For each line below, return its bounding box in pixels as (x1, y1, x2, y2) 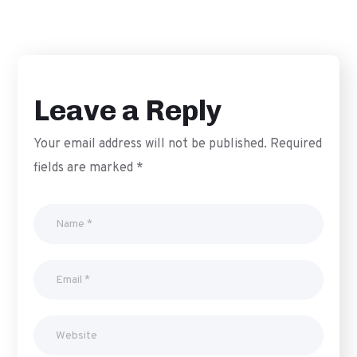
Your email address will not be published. (33, 136, 268, 152)
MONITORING (179, 14, 253, 27)
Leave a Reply (33, 93, 223, 127)
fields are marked (33, 160, 137, 176)
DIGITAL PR (104, 14, 167, 27)
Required (270, 136, 323, 152)
